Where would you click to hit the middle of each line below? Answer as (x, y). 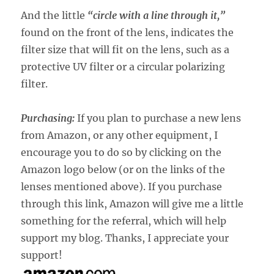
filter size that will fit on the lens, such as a (125, 49)
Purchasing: (48, 118)
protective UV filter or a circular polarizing (123, 66)
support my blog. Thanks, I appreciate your (125, 238)
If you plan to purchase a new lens (158, 118)
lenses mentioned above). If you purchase (122, 186)
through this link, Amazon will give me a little (132, 203)
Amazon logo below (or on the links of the (123, 169)
